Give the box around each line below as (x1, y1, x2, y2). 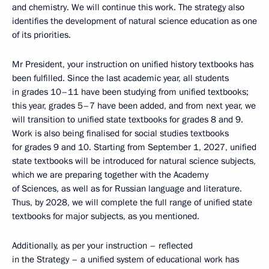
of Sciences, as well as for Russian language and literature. (12, 183, 242, 195)
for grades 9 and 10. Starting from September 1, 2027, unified (12, 141, 256, 153)
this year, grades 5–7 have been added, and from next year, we (12, 100, 256, 112)
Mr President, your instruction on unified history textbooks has (12, 58, 253, 70)
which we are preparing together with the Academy (12, 169, 208, 181)
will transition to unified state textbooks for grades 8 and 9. (12, 113, 243, 125)
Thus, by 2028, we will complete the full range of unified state (12, 196, 252, 208)
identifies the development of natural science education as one (12, 15, 257, 27)
